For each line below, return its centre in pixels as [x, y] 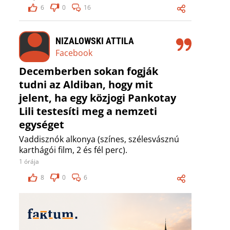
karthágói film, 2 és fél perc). [73, 150]
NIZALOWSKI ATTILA [95, 41]
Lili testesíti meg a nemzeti [88, 111]
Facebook [74, 53]
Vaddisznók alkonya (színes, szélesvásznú [99, 139]
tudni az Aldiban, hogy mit [86, 85]
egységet [42, 125]
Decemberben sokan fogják [89, 71]
